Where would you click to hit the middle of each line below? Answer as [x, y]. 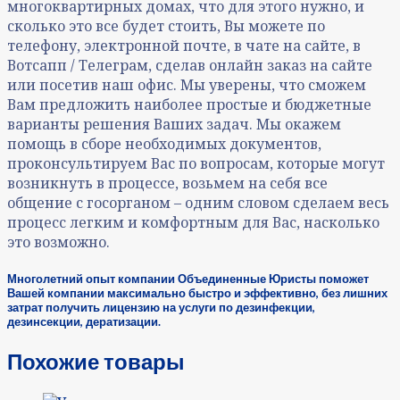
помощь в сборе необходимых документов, [164, 143]
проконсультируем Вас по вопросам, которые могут [196, 163]
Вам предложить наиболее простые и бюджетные [189, 104]
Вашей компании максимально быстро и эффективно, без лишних [197, 292]
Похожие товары [96, 361]
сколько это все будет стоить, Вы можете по [166, 25]
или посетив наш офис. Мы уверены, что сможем [187, 84]
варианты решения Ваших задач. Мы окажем [174, 124]
